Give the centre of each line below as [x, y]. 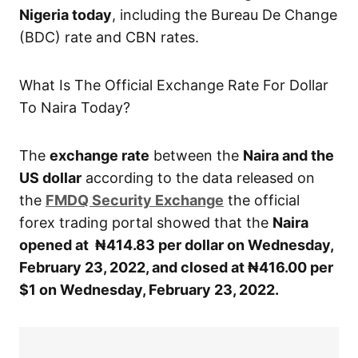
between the [196, 156]
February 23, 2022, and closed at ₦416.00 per [176, 268]
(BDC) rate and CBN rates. [109, 38]
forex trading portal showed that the [146, 223]
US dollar [50, 178]
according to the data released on [198, 178]
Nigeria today [66, 15]
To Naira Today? [75, 108]
